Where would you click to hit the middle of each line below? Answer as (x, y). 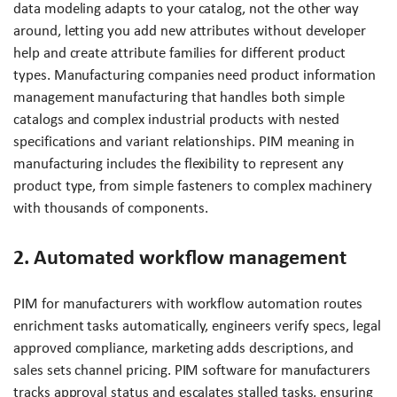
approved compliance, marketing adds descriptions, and (184, 348)
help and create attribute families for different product (180, 53)
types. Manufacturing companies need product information (195, 75)
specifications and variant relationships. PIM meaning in (184, 142)
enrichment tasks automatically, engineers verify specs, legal (197, 326)
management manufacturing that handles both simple (179, 97)
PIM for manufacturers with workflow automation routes (188, 304)
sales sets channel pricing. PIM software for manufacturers (192, 370)
